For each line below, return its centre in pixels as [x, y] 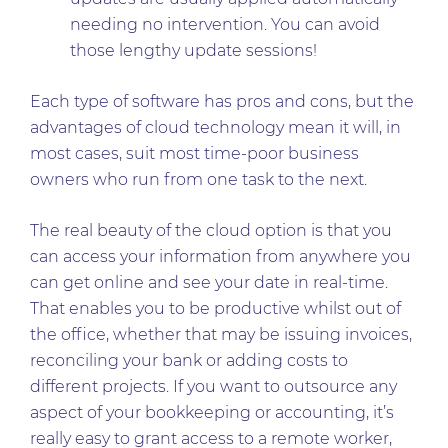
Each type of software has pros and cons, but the [222, 101]
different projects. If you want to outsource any [213, 386]
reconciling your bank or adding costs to [189, 360]
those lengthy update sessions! [193, 50]
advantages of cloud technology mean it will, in [215, 127]
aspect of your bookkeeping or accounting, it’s [212, 412]
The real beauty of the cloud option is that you [211, 230]
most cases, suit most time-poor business [194, 153]
